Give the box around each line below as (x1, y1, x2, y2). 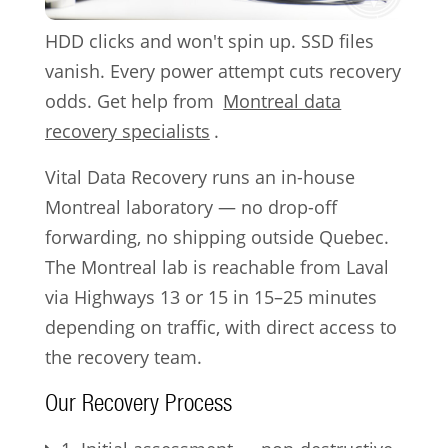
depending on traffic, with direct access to (44, 314, 397, 339)
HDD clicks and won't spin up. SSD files (44, 28, 374, 53)
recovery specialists (44, 118, 210, 143)
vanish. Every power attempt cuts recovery (44, 58, 401, 83)
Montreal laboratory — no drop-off (44, 194, 337, 219)
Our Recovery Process (44, 388, 232, 416)
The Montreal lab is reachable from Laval (44, 254, 389, 279)
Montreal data (223, 88, 342, 113)
